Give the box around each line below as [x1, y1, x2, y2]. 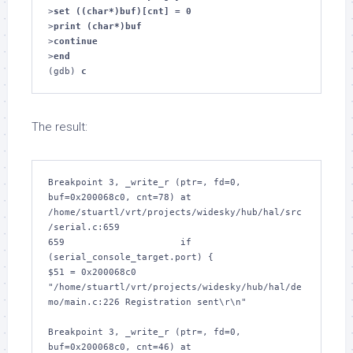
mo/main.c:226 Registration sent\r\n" [48, 297, 247, 307]
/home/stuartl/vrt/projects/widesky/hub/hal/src [48, 207, 302, 217]
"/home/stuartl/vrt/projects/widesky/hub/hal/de [48, 282, 302, 292]
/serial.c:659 [48, 222, 120, 232]
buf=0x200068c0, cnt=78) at [48, 192, 191, 203]
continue [54, 36, 98, 46]
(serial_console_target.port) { [48, 252, 214, 262]
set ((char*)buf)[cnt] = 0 [54, 6, 191, 17]
